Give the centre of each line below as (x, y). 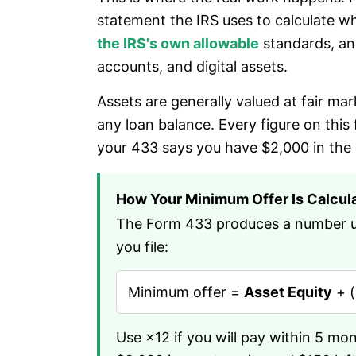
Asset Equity (288, 292)
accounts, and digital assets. (192, 66)
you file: (142, 247)
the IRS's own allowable (178, 43)
